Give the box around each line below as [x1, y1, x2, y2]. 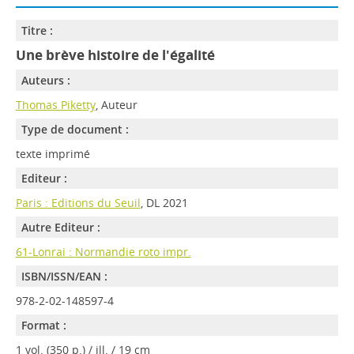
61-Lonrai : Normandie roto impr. [15, 244, 191, 259]
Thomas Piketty [15, 97, 96, 112]
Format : [21, 318, 66, 333]
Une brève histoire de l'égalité [15, 46, 215, 64]
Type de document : [21, 122, 129, 137]
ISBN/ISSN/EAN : [21, 269, 107, 284]
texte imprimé [15, 146, 90, 161]
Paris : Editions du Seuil [15, 195, 141, 210]
